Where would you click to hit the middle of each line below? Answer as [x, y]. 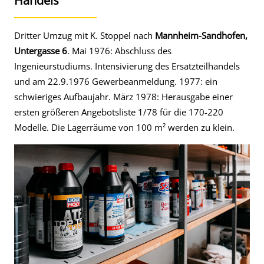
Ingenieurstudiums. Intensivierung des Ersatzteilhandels [127, 66]
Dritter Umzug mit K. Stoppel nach [85, 35]
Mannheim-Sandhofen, [201, 35]
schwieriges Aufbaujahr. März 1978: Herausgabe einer [123, 97]
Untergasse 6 [41, 51]
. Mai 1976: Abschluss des [119, 51]
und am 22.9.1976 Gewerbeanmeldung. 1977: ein [116, 81]
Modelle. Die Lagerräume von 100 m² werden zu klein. [124, 127]
